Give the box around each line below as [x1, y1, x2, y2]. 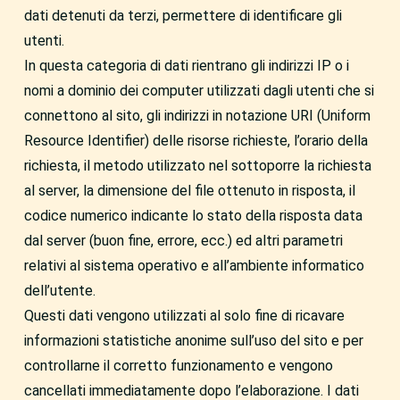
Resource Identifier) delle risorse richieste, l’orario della [23, 132, 368, 149]
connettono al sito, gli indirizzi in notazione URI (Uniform [23, 107, 371, 124]
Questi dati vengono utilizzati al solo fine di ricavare [23, 307, 345, 324]
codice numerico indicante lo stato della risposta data [23, 207, 362, 224]
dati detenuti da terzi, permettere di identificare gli [23, 7, 342, 24]
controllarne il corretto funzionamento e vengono [23, 357, 333, 374]
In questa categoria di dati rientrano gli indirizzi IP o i [23, 57, 349, 74]
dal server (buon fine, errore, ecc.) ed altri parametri [23, 232, 343, 249]
